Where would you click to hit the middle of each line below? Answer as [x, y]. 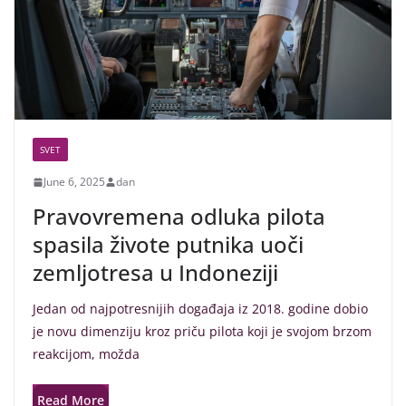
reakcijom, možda [86, 354]
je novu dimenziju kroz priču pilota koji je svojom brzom [202, 331]
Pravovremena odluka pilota [179, 216]
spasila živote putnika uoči [168, 244]
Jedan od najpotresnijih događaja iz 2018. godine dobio [200, 309]
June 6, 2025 [74, 182]
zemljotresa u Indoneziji [155, 272]
